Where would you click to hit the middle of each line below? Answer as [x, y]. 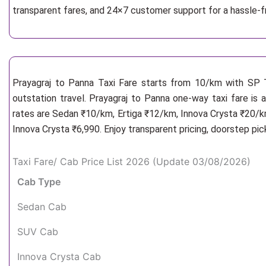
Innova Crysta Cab [59, 256]
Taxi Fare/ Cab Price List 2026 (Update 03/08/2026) [132, 161]
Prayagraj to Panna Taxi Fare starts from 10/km [119, 83]
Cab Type [39, 182]
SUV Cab [38, 232]
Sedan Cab [42, 207]
